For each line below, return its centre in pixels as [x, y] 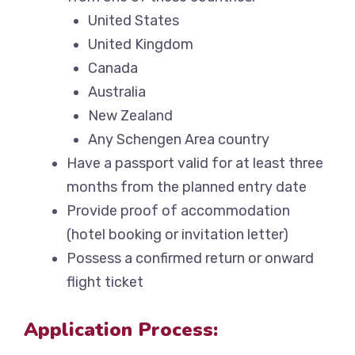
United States [134, 21]
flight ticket [105, 282]
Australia [117, 92]
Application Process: [121, 330]
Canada [113, 69]
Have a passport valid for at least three [195, 164]
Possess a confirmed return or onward [190, 259]
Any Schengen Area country [179, 140]
